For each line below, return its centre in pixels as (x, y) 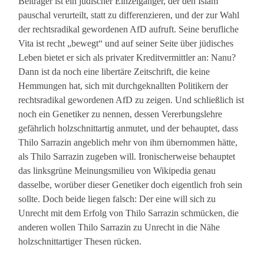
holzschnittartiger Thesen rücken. (80, 242)
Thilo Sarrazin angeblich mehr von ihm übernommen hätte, (128, 143)
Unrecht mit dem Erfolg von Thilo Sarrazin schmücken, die (129, 213)
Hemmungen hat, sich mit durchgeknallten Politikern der (123, 86)
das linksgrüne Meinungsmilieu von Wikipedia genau (117, 171)
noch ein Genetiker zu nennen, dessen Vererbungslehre (121, 114)
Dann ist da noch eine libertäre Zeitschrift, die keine (114, 72)
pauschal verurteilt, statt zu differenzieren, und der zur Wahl (129, 15)
